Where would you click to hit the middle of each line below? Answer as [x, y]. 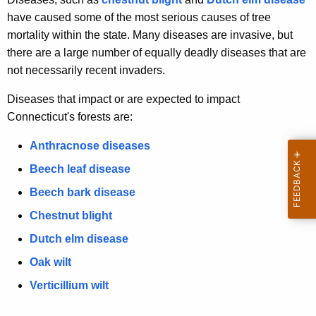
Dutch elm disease [79, 239]
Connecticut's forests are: [70, 117]
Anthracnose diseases [90, 146]
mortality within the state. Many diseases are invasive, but [150, 35]
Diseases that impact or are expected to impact [123, 99]
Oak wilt [50, 262]
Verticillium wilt [69, 286]
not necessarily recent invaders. [86, 71]
